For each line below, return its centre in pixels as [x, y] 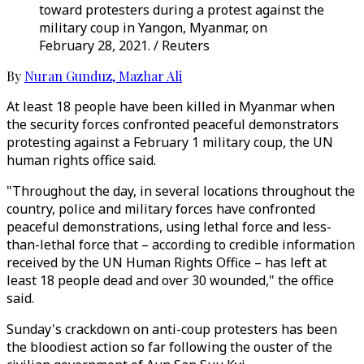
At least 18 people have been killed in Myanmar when [171, 106]
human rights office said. [81, 160]
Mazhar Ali [150, 76]
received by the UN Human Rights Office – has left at [167, 262]
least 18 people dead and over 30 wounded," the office [170, 280]
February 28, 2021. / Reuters [124, 45]
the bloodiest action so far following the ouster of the [169, 347]
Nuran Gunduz [68, 76]
